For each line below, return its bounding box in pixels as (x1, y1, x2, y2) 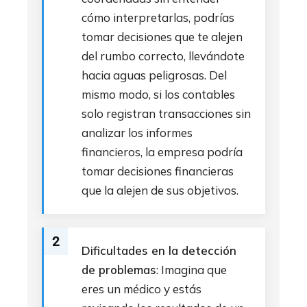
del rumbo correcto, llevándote (82, 49, 245, 63)
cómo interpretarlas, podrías (82, 10, 234, 25)
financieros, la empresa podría (82, 145, 243, 159)
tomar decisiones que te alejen (82, 29, 243, 44)
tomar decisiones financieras (82, 164, 234, 178)
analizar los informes (82, 125, 193, 140)
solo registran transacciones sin (82, 106, 251, 121)
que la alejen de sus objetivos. (82, 183, 238, 197)
